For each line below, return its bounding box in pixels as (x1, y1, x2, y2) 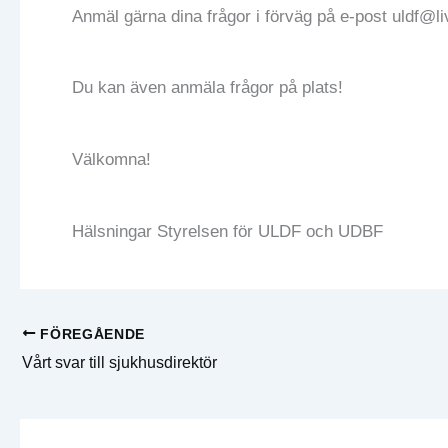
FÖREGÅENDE (35, 326, 146, 342)
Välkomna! (72, 150, 161, 170)
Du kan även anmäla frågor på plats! (72, 78, 353, 98)
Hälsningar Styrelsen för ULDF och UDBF (72, 222, 383, 242)
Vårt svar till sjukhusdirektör (22, 354, 217, 372)
